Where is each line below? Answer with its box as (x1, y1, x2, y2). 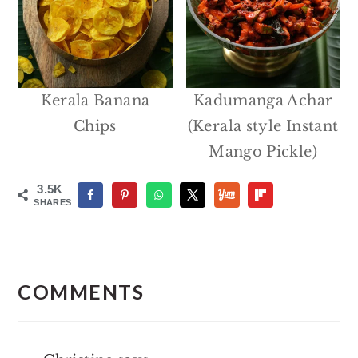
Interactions (17, 263, 129, 282)
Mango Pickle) (209, 143, 317, 161)
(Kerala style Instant (187, 117, 339, 136)
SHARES (34, 197, 72, 207)
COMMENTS (18, 280, 145, 304)
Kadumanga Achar (193, 92, 333, 110)
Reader (17, 245, 82, 265)
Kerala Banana (40, 92, 150, 110)
